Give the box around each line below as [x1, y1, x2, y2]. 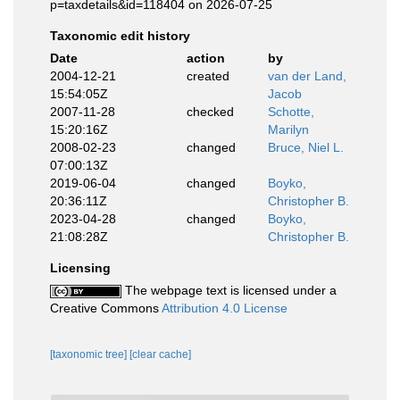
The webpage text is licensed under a [121, 283, 337, 297]
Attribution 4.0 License [162, 301, 287, 315]
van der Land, [268, 69, 346, 83]
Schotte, [268, 104, 314, 119]
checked [186, 104, 234, 119]
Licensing [50, 261, 111, 275]
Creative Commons [50, 301, 162, 315]
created [186, 69, 229, 83]
